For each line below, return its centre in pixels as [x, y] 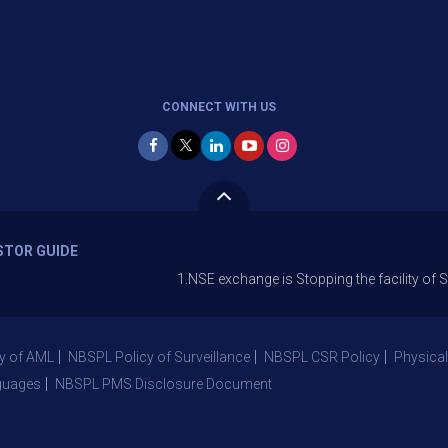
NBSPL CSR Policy [322, 357]
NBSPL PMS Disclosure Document [163, 384]
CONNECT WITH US [219, 107]
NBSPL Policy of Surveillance [159, 357]
